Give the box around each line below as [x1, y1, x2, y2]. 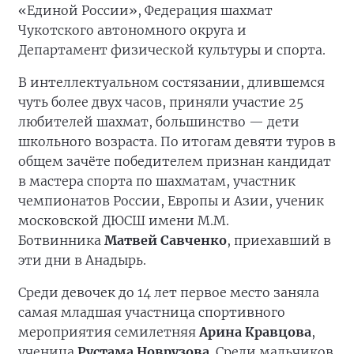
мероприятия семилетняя [18, 324, 199, 341]
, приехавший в [227, 232, 331, 249]
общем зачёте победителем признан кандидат [18, 153, 331, 170]
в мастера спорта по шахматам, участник [18, 173, 296, 190]
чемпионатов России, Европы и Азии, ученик [18, 193, 324, 209]
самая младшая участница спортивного [18, 304, 285, 321]
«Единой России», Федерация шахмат [18, 2, 273, 19]
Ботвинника [18, 232, 104, 249]
